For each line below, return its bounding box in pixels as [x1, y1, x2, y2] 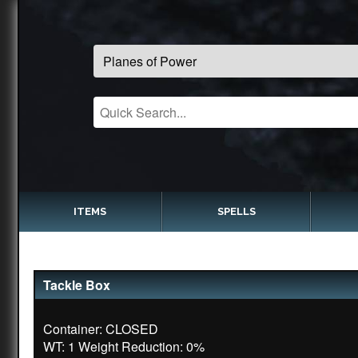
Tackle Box [43, 276, 110, 294]
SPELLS [217, 205, 256, 217]
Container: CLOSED [43, 320, 158, 338]
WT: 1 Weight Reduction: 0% [43, 337, 205, 356]
